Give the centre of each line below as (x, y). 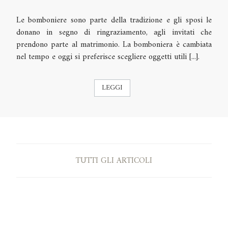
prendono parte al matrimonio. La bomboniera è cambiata (114, 45)
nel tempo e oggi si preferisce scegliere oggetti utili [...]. (108, 57)
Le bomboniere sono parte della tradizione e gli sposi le (114, 20)
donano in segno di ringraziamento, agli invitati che (114, 32)
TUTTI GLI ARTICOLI (114, 161)
